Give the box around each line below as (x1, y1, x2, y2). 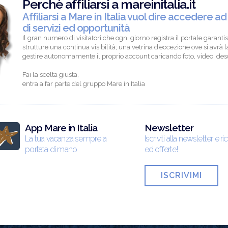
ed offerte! (144, 144, 178, 154)
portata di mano (25, 144, 77, 154)
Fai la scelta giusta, (22, 70, 79, 78)
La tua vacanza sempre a (25, 133, 106, 144)
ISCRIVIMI (160, 170, 202, 180)
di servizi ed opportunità (22, 21, 130, 34)
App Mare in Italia (25, 122, 98, 133)
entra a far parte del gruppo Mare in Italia (22, 79, 145, 88)
